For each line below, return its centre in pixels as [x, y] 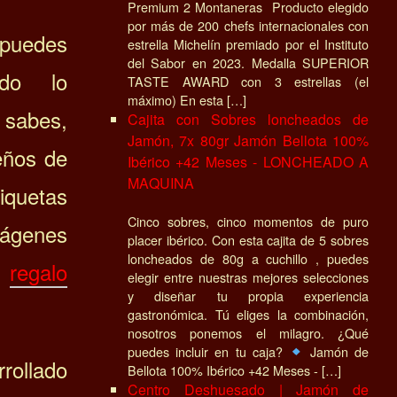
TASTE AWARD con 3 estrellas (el [248, 81]
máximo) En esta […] [187, 99]
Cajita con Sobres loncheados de [248, 119]
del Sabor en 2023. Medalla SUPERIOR [248, 62]
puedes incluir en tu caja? [209, 351]
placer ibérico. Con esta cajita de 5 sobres [248, 239]
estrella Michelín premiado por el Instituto [248, 43]
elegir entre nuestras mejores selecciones [248, 276]
